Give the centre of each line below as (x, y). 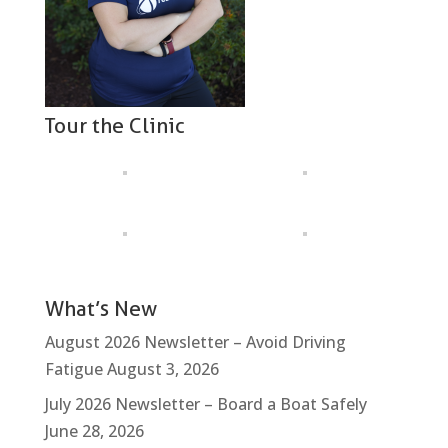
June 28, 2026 (94, 431)
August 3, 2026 (162, 369)
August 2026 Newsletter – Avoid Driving (195, 342)
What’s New (100, 308)
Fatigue (73, 369)
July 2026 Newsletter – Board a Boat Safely (205, 404)
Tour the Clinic (114, 125)
